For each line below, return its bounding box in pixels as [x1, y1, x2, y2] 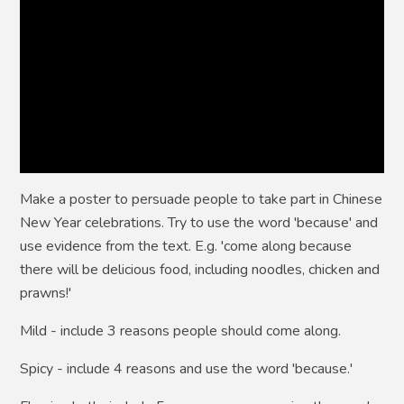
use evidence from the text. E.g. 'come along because [20, 236, 353, 257]
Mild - [20, 321, 58, 342]
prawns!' [20, 283, 72, 304]
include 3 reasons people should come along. [57, 321, 342, 342]
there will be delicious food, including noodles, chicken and [20, 260, 381, 280]
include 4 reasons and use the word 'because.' [63, 359, 353, 380]
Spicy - [20, 359, 64, 380]
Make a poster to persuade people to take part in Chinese [20, 189, 383, 210]
